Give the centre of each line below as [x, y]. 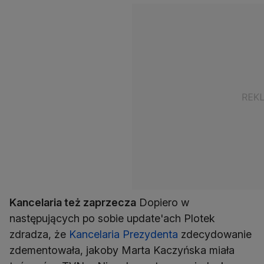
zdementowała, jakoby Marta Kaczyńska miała [122, 250]
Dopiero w [163, 203]
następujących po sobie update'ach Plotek [112, 219]
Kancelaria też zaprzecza [73, 203]
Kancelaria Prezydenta [123, 235]
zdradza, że [39, 235]
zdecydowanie [215, 235]
